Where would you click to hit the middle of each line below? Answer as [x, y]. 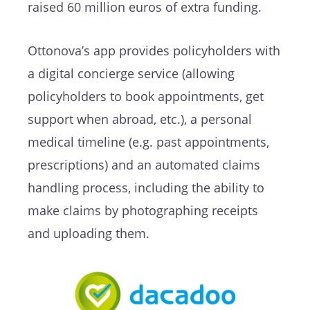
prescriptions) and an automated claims [144, 164]
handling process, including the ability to [146, 187]
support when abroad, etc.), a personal [140, 119]
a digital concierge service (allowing [131, 73]
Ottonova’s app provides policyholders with [154, 50]
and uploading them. [89, 233]
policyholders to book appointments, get [146, 96]
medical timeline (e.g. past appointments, [148, 142]
